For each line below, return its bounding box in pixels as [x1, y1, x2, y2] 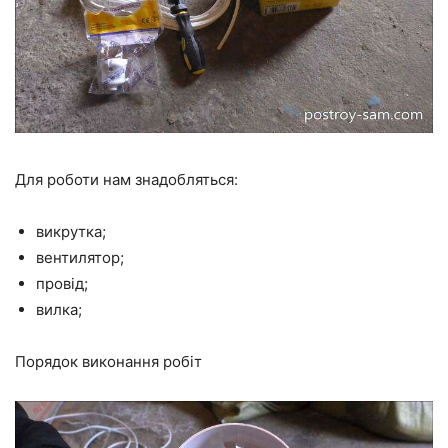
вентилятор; [36, 248, 124, 268]
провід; [36, 274, 88, 294]
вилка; [36, 300, 82, 320]
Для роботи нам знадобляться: [15, 170, 238, 190]
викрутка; [36, 222, 106, 242]
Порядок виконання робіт [15, 352, 202, 372]
